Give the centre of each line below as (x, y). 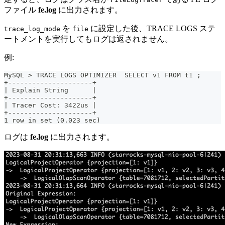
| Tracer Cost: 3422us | (50, 105)
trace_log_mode (32, 29)
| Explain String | (50, 90)
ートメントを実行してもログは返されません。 (88, 39)
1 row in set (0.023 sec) (52, 121)
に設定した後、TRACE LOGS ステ (152, 29)
